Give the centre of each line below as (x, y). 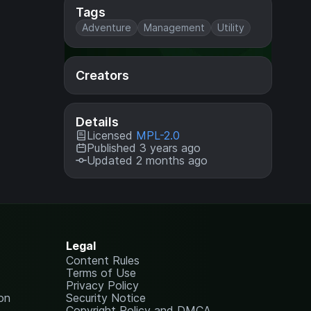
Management (174, 27)
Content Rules (103, 260)
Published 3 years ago (144, 148)
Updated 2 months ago (147, 160)
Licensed (111, 135)
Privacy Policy (103, 285)
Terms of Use (101, 273)
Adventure (107, 27)
